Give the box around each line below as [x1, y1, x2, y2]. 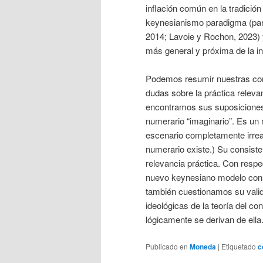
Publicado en [146, 241, 188, 251]
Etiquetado [221, 241, 256, 251]
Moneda [190, 241, 216, 252]
